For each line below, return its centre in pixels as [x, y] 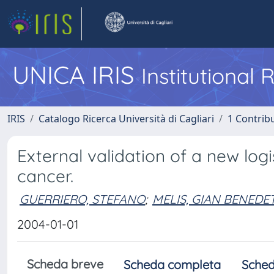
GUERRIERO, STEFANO [82, 199]
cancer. [45, 176]
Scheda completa [172, 265]
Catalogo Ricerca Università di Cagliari [126, 119]
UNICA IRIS [77, 75]
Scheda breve [65, 264]
